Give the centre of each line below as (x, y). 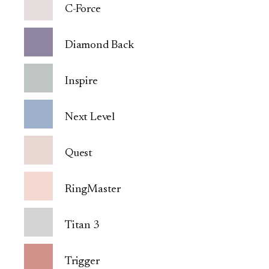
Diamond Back (99, 46)
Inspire (81, 82)
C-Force (83, 10)
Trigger (82, 262)
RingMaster (93, 190)
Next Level (90, 118)
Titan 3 (82, 226)
